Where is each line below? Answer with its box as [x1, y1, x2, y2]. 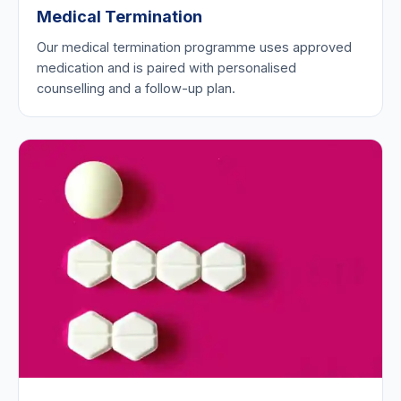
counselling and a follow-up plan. [37, 80, 235, 96]
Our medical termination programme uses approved [37, 38, 352, 55]
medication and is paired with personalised [37, 59, 296, 75]
